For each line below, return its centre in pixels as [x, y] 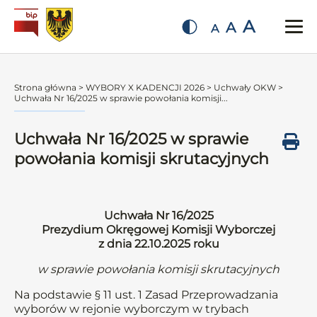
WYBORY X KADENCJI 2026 [145, 87]
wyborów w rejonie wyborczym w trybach [132, 309]
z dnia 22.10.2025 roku [158, 244]
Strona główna [45, 87]
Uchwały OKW [245, 87]
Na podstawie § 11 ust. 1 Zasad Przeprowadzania [146, 295]
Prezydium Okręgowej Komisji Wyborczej [158, 230]
